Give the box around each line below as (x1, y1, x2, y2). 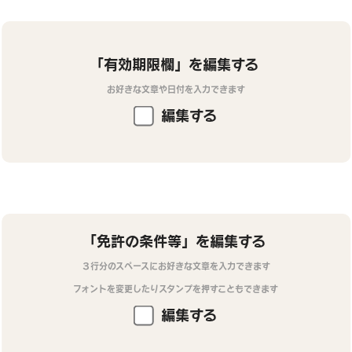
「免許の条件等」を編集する (82, 232, 266, 250)
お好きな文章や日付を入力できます (106, 83, 245, 94)
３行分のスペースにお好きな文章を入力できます (81, 260, 270, 271)
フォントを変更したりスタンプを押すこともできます (73, 283, 279, 294)
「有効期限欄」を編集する (89, 55, 258, 73)
